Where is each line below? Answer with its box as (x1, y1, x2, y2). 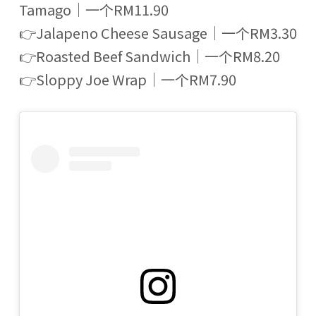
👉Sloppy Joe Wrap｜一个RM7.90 (18, 68, 236, 90)
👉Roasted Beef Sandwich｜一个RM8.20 (18, 45, 280, 66)
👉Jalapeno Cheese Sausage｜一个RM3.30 (18, 22, 297, 43)
